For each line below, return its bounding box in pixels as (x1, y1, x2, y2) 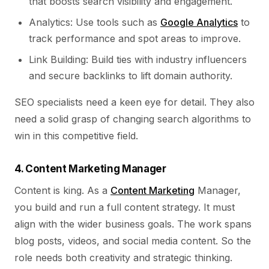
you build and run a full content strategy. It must (14, 201, 235, 213)
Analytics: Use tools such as (29, 16, 160, 28)
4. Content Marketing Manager (14, 163, 166, 175)
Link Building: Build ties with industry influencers (29, 53, 247, 65)
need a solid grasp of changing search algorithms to (14, 113, 251, 125)
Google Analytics (160, 16, 238, 28)
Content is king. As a (14, 184, 110, 196)
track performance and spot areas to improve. (29, 32, 241, 44)
